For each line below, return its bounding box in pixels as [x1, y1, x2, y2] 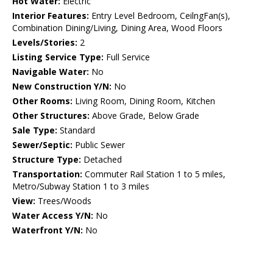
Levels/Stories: [12, 37, 77, 49]
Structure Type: [12, 154, 81, 166]
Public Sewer [73, 139, 125, 151]
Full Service [104, 51, 150, 63]
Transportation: [12, 168, 82, 180]
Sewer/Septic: [12, 139, 73, 151]
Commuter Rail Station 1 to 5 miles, [82, 168, 225, 180]
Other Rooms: [12, 95, 73, 107]
